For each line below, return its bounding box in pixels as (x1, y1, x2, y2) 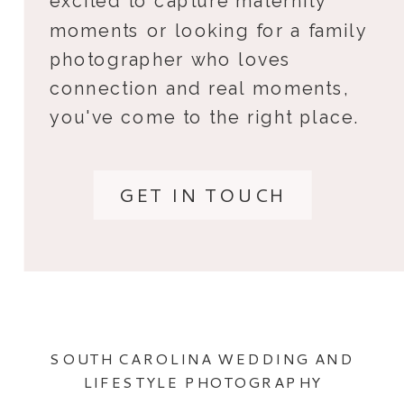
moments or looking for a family (49, 20, 368, 41)
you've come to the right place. (49, 107, 360, 128)
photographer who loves (49, 49, 292, 69)
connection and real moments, (49, 78, 349, 99)
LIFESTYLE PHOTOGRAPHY (82, 371, 322, 393)
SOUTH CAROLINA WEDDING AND (50, 346, 354, 369)
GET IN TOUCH (119, 181, 287, 208)
